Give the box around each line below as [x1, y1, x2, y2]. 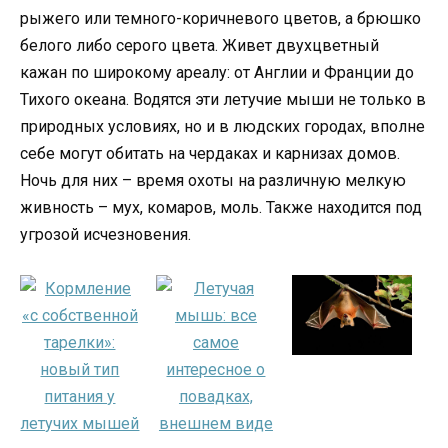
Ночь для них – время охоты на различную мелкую [20, 171, 406, 191]
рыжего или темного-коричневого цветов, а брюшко [20, 9, 421, 29]
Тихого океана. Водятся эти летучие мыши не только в [20, 90, 426, 110]
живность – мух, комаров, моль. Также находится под [20, 198, 422, 218]
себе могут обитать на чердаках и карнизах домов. [20, 144, 400, 164]
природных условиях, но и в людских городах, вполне [20, 117, 425, 137]
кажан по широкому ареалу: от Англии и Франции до [20, 63, 414, 83]
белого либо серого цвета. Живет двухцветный [20, 36, 379, 56]
